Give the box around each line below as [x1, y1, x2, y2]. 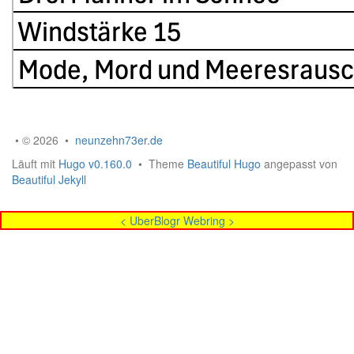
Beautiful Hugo [187, 156, 261, 171]
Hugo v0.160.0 [58, 156, 132, 171]
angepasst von [261, 156, 337, 171]
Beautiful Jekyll [12, 171, 86, 187]
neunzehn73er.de [75, 132, 163, 148]
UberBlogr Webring [129, 213, 225, 228]
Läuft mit [12, 156, 58, 171]
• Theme [132, 156, 187, 171]
